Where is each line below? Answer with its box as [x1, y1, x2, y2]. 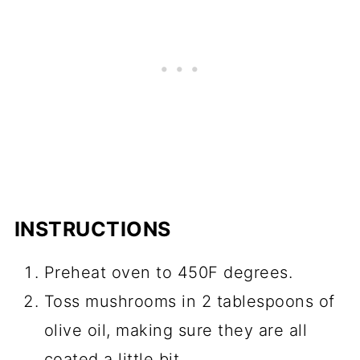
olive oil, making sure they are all [43, 320, 308, 340]
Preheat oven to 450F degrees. [43, 262, 293, 282]
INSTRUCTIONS [14, 216, 171, 241]
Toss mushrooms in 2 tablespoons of [43, 291, 335, 311]
